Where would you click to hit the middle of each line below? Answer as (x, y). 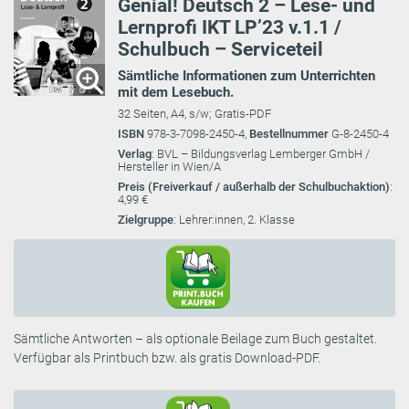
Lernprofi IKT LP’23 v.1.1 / (230, 28)
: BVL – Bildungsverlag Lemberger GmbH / (261, 154)
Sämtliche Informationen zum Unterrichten (246, 76)
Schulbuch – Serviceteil (220, 50)
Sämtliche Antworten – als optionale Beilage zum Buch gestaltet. (195, 339)
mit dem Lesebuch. (176, 93)
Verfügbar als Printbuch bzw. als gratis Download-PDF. (167, 358)
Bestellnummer (290, 134)
